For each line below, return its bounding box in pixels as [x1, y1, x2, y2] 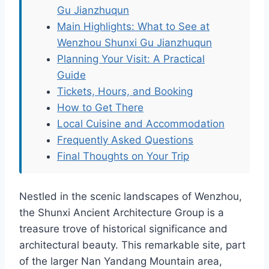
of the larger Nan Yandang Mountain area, [19, 255, 222, 268]
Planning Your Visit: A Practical [57, 53, 205, 65]
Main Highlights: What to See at [57, 20, 210, 33]
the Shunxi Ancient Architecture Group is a [19, 207, 224, 219]
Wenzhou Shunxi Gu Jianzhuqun [57, 37, 212, 49]
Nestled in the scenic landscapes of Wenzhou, [19, 190, 242, 203]
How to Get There [57, 101, 144, 114]
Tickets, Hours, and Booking [57, 85, 193, 98]
